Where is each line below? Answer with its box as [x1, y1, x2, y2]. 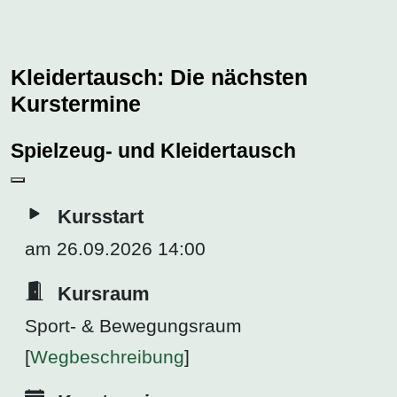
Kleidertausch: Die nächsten [11, 64, 307, 90]
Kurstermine [11, 90, 141, 116]
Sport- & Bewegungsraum [25, 315, 242, 337]
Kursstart [58, 206, 144, 229]
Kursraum [58, 283, 151, 306]
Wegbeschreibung [30, 346, 184, 368]
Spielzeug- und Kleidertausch [11, 139, 296, 163]
